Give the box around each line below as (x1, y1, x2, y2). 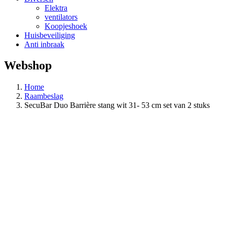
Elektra (45, 3, 67, 12)
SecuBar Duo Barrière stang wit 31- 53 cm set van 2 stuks (24, 101, 210, 110)
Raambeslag (24, 92, 63, 101)
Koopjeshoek (45, 21, 87, 30)
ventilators (45, 12, 78, 21)
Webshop (4, 59, 52, 72)
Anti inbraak (24, 40, 64, 49)
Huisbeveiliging (24, 30, 75, 40)
